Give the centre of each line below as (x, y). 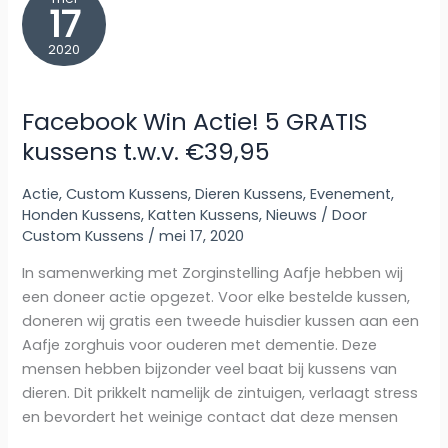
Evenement (351, 193)
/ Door (342, 214)
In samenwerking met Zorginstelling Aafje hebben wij (213, 273)
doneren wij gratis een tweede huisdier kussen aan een (221, 321)
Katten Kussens (204, 214)
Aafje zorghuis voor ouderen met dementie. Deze (200, 345)
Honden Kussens (82, 214)
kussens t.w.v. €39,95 (146, 151)
